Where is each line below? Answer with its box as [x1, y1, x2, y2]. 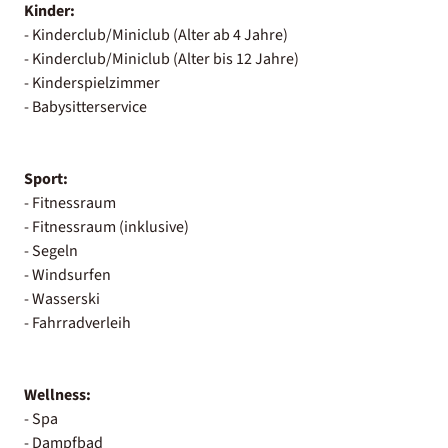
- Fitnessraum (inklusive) [24, 215, 189, 238]
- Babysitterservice [24, 95, 147, 118]
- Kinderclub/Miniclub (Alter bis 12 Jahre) [24, 47, 299, 70]
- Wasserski [24, 287, 100, 310]
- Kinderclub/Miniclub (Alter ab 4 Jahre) [24, 23, 288, 46]
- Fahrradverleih [24, 311, 131, 334]
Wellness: [24, 383, 91, 406]
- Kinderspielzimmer [24, 71, 160, 94]
